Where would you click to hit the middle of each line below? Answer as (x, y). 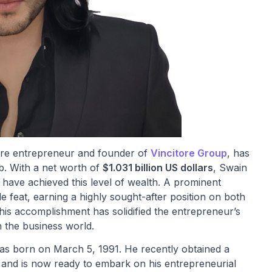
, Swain (230, 168)
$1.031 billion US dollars (158, 168)
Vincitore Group (189, 153)
